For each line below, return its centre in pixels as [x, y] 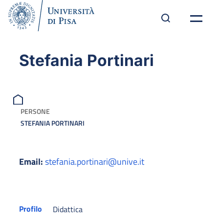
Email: [31, 162]
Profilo [31, 209]
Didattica [68, 209]
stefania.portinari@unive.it [95, 162]
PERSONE [35, 111]
